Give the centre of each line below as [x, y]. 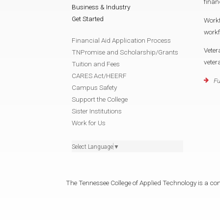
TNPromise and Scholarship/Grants [125, 52]
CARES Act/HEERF [99, 75]
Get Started [88, 18]
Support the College [100, 99]
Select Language [92, 147]
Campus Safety [94, 87]
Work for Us [89, 123]
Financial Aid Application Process [121, 40]
